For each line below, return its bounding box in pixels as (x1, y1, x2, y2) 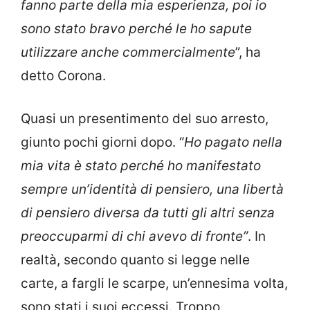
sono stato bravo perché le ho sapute (21, 20, 252, 37)
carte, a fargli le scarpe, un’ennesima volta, (21, 275, 288, 292)
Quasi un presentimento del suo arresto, (21, 111, 268, 127)
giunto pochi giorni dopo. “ (21, 134, 184, 151)
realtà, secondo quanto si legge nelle (21, 252, 250, 268)
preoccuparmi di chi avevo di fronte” (21, 228, 248, 245)
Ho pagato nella (184, 134, 282, 151)
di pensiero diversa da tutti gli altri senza (21, 205, 275, 221)
